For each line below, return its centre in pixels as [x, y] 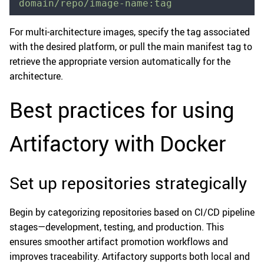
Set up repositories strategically [128, 183]
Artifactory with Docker [118, 143]
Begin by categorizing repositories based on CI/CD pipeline [132, 212]
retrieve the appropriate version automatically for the [120, 62]
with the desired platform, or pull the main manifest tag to [131, 47]
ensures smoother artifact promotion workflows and [119, 242]
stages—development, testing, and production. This [117, 227]
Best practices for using [122, 110]
